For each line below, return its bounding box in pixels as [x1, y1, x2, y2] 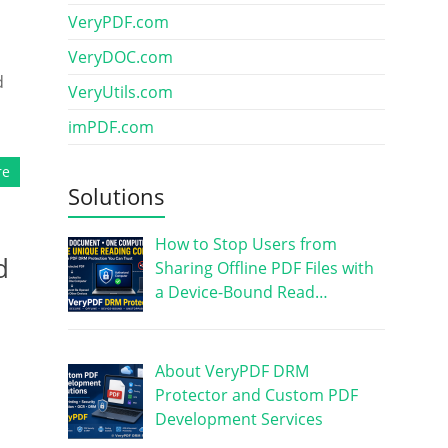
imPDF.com [67, 116, 154, 138]
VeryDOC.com [67, 46, 173, 68]
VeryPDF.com [67, 11, 169, 33]
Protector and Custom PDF [154, 383, 358, 406]
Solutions [67, 181, 165, 211]
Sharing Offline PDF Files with [154, 257, 374, 279]
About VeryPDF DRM [154, 359, 309, 382]
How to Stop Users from [154, 233, 337, 255]
